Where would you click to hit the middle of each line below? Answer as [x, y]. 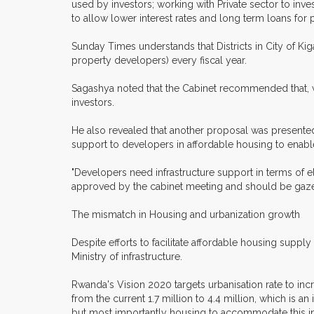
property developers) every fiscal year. [159, 61]
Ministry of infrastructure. [127, 257]
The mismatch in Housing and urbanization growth [186, 215]
